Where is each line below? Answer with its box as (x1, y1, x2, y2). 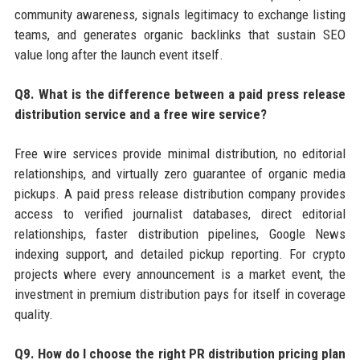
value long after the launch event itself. (14, 46, 223, 63)
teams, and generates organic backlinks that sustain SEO (14, 26, 346, 43)
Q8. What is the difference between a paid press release (14, 85, 346, 102)
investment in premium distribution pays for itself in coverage (14, 285, 346, 302)
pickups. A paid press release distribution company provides (14, 185, 346, 202)
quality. (14, 305, 53, 322)
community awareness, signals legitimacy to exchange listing (14, 6, 346, 22)
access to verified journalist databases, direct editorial (14, 205, 346, 222)
